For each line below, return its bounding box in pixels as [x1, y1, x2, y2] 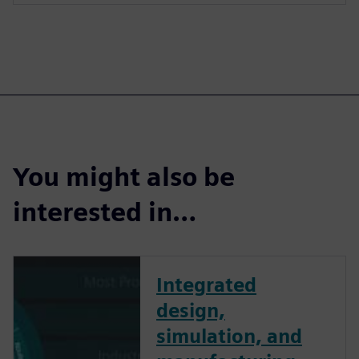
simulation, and [156, 324, 302, 348]
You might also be [13, 160, 235, 192]
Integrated [156, 272, 256, 296]
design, [156, 298, 225, 322]
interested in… [13, 196, 196, 228]
